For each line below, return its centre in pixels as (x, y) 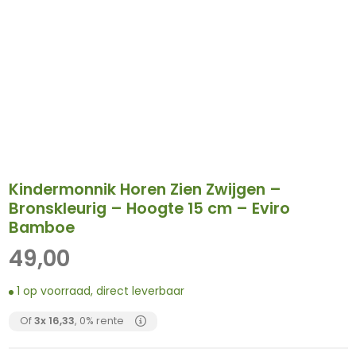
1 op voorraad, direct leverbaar (101, 291)
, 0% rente (99, 321)
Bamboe (41, 227)
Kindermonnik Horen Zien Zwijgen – (145, 189)
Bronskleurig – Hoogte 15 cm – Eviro (149, 208)
